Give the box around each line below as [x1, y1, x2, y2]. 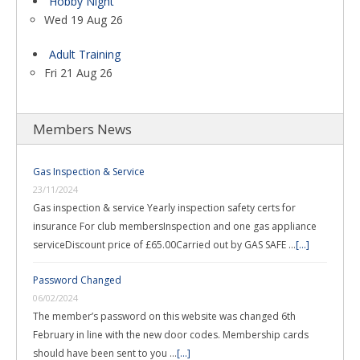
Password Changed [33, 273, 121, 287]
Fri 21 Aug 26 [44, 65, 112, 80]
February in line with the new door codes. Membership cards [33, 328, 309, 342]
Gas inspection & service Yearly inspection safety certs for [33, 201, 296, 215]
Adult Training [49, 47, 121, 62]
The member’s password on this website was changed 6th [33, 309, 296, 323]
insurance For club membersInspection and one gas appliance [33, 219, 317, 233]
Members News [33, 120, 132, 138]
